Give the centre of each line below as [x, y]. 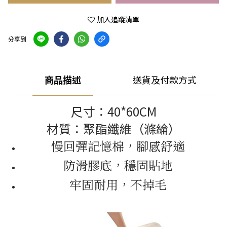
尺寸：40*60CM [113, 111]
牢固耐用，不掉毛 [118, 184]
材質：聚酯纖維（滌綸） [113, 128]
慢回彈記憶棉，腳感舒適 [118, 146]
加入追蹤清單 [118, 20]
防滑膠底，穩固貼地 [118, 165]
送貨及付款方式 [164, 81]
